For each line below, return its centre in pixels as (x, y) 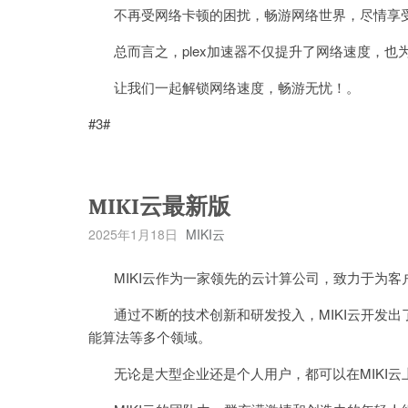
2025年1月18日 (133, 234)
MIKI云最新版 (159, 206)
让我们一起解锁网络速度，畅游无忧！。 (224, 87)
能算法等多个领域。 (150, 337)
